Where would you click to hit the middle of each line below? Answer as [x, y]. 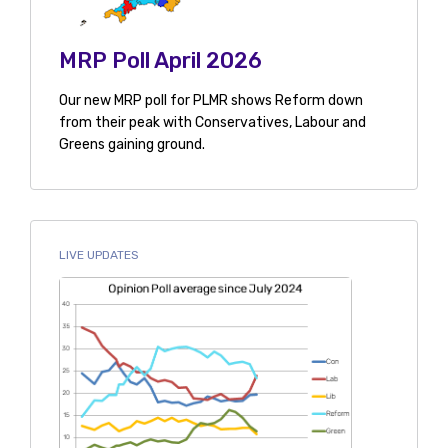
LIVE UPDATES [98, 255]
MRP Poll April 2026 [160, 61]
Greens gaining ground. [131, 145]
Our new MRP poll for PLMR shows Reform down [210, 101]
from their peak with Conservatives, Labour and [212, 123]
